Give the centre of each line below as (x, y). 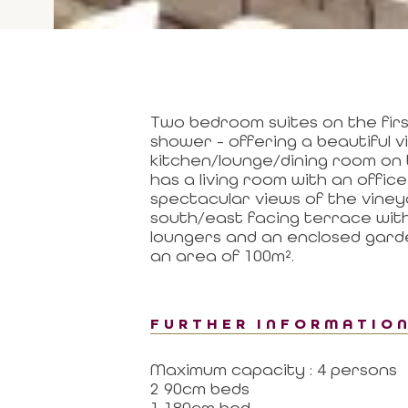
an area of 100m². (222, 256)
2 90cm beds (199, 388)
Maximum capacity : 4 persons (273, 369)
